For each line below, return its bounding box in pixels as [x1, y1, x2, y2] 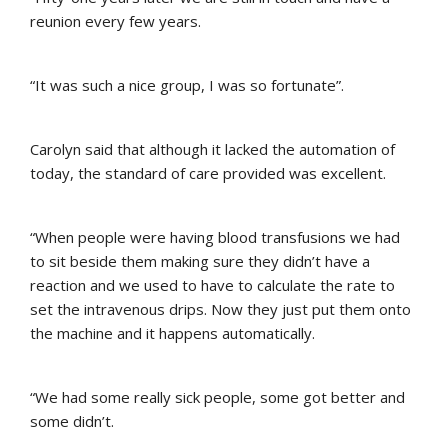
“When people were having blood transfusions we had [30, 227, 400, 248]
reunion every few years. [30, 11, 201, 32]
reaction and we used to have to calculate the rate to [30, 275, 395, 296]
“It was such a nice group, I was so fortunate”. [30, 75, 344, 96]
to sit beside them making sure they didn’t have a [30, 251, 370, 272]
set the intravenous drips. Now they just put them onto [30, 299, 411, 320]
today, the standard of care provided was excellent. [30, 163, 386, 184]
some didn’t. [30, 411, 114, 432]
